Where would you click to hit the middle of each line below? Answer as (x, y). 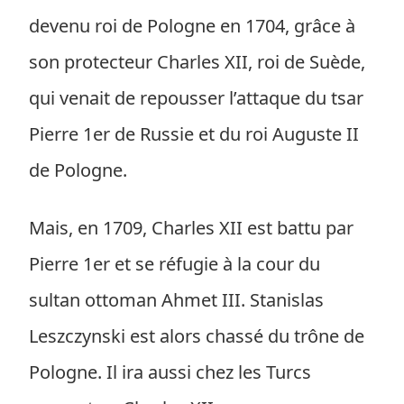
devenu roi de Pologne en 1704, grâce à (192, 26)
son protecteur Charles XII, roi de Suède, (197, 62)
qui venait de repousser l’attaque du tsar (196, 98)
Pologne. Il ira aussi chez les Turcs (170, 372)
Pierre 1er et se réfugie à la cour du (174, 264)
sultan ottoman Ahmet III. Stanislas (176, 300)
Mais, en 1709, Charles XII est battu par (191, 228)
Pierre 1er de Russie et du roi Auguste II (194, 134)
